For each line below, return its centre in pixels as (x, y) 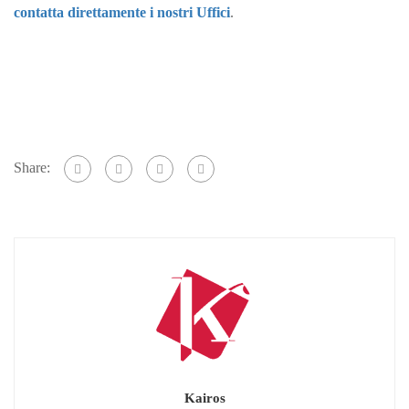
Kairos (204, 398)
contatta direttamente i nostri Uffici (122, 12)
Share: (32, 167)
